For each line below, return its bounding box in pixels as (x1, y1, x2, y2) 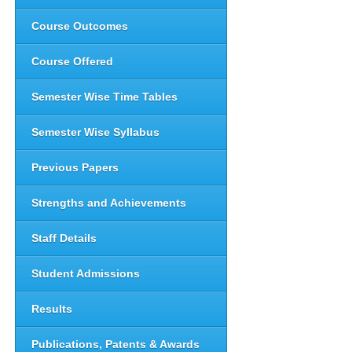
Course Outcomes (31, 20, 129, 32)
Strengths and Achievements (31, 196, 187, 209)
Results (31, 302, 73, 315)
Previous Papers (31, 161, 119, 174)
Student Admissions (31, 267, 141, 280)
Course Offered (31, 55, 114, 68)
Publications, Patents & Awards (31, 338, 200, 350)
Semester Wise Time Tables (31, 90, 178, 103)
